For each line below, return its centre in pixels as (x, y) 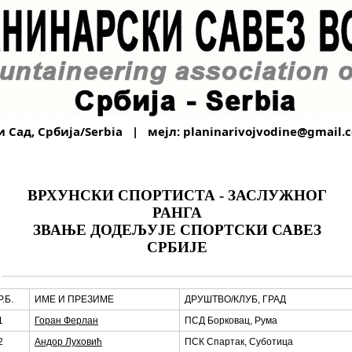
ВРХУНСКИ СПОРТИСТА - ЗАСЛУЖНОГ (177, 195)
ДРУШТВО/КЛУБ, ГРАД (235, 299)
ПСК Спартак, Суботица (239, 342)
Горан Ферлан (66, 321)
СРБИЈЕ (177, 247)
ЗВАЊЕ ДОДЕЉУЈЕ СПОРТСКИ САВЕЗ (177, 230)
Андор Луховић (68, 342)
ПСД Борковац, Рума (231, 321)
